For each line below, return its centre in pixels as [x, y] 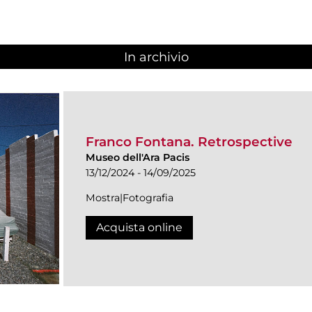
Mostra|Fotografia [130, 197]
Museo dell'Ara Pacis [138, 157]
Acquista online [139, 227]
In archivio [156, 57]
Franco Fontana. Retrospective [189, 141]
